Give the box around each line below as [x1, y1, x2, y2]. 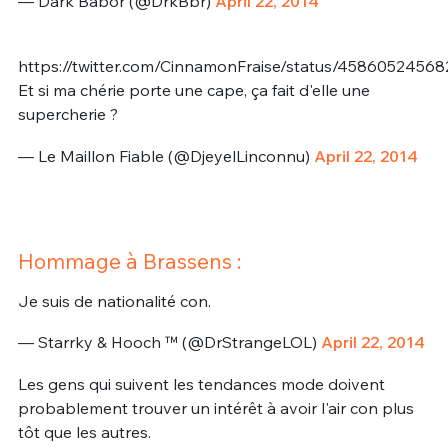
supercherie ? [17, 104, 118, 125]
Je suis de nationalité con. [17, 290, 211, 311]
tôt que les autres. [17, 421, 151, 442]
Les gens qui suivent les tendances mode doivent [17, 373, 385, 394]
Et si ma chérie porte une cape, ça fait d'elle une [17, 80, 370, 101]
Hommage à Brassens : [17, 247, 241, 274]
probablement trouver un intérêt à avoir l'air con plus [17, 397, 414, 418]
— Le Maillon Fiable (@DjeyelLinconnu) [17, 145, 314, 166]
